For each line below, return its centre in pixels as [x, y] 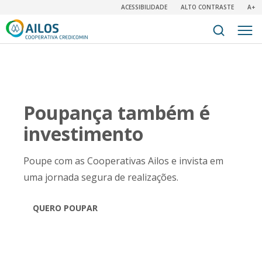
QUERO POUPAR [65, 208]
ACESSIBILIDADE [144, 7]
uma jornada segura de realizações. [101, 177]
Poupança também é [117, 113]
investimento [83, 134]
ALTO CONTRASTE [207, 7]
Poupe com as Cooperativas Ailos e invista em [123, 161]
